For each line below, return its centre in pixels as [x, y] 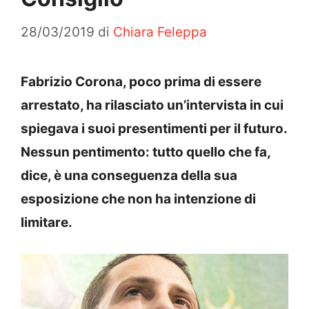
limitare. [47, 222]
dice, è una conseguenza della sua [129, 175]
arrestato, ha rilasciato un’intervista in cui [152, 105]
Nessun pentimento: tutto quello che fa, [146, 152]
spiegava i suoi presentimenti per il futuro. [154, 128]
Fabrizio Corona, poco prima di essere [141, 81]
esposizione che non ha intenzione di [138, 199]
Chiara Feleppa [160, 32]
